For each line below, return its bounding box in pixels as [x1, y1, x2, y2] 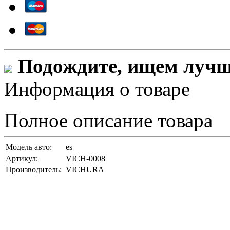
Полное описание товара [4, 109, 213, 132]
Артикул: [6, 154, 38, 163]
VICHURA [66, 165, 104, 175]
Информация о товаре [4, 78, 190, 101]
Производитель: [6, 165, 62, 175]
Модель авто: [6, 143, 52, 152]
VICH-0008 [66, 154, 105, 163]
